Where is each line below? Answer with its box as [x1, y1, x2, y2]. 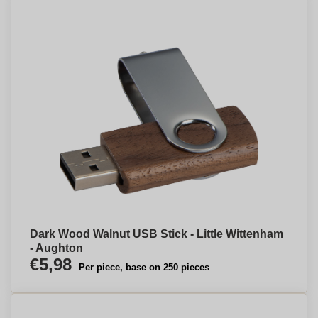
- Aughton [30, 242, 83, 254]
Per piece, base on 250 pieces [79, 262, 209, 273]
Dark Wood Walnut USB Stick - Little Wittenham [30, 228, 283, 240]
